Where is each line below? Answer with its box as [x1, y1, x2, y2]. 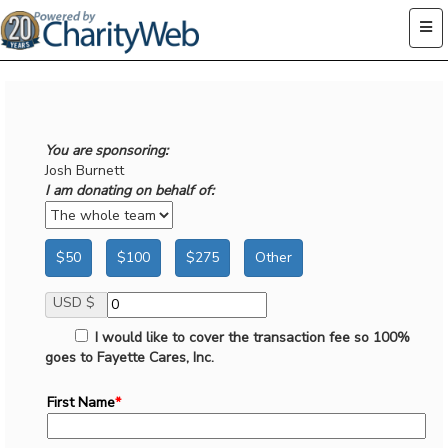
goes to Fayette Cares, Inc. [45, 348, 214, 367]
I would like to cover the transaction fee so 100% [91, 328, 410, 347]
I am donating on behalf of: [45, 181, 214, 200]
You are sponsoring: [45, 141, 168, 160]
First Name [47, 393, 115, 412]
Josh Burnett [45, 161, 124, 180]
